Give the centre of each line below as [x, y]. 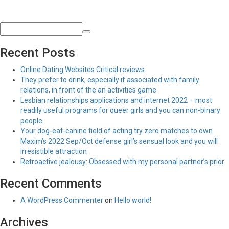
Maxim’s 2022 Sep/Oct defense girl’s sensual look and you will [119, 141]
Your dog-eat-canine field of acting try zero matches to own [117, 131]
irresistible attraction [54, 151]
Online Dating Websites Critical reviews [83, 70]
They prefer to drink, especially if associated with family [110, 80]
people [31, 121]
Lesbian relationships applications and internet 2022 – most [116, 100]
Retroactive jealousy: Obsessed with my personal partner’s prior [122, 162]
